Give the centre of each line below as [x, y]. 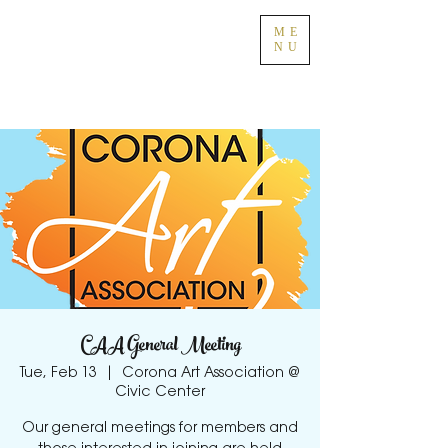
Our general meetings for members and [160, 429]
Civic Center [160, 393]
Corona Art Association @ [211, 374]
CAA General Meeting [160, 347]
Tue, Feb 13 [58, 374]
